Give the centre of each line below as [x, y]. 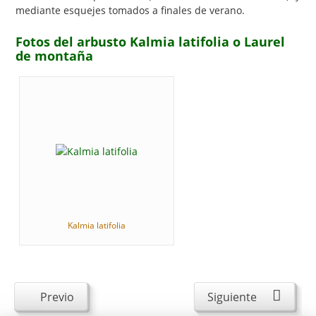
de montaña [54, 56]
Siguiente [232, 297]
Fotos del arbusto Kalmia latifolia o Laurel [150, 42]
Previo [57, 297]
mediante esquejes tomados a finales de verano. [130, 10]
